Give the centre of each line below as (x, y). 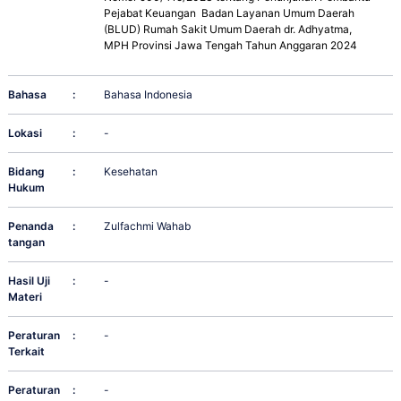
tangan (26, 243)
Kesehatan (131, 172)
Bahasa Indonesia (149, 95)
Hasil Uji (29, 281)
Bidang (26, 172)
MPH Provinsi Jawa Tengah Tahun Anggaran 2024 (231, 46)
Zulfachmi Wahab (148, 226)
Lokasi (25, 133)
